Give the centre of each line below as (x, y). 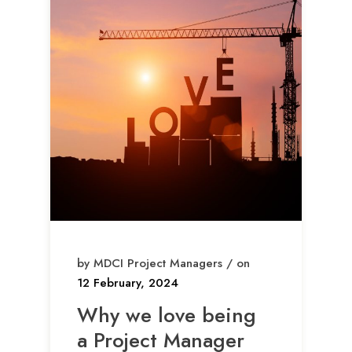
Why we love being (167, 315)
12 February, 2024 (128, 283)
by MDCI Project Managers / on (163, 264)
